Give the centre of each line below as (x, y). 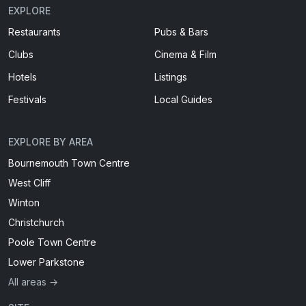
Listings (171, 77)
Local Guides (183, 99)
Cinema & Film (185, 54)
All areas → (33, 282)
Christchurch (36, 222)
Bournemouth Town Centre (69, 163)
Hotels (23, 77)
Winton (24, 203)
